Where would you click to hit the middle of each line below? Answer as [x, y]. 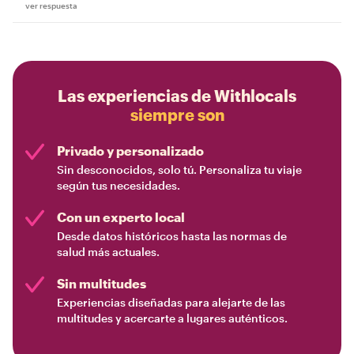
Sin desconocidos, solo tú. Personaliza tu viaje [179, 169]
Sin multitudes [102, 283]
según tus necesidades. [119, 185]
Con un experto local [121, 217]
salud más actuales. [108, 251]
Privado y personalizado [130, 150]
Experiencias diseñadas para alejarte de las [171, 302]
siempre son [177, 114]
